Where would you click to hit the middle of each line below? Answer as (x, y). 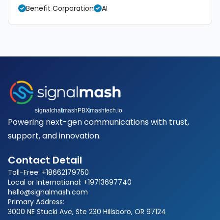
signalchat (49, 111)
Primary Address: (36, 202)
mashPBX (76, 111)
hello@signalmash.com (48, 192)
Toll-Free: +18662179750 (48, 173)
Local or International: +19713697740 (70, 182)
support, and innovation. (54, 136)
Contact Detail (45, 160)
